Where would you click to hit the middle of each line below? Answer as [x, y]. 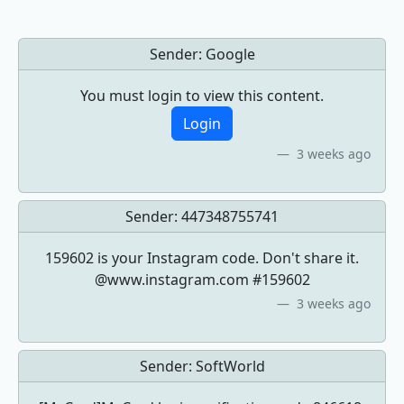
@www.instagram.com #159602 [202, 280]
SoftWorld [230, 366]
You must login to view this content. [202, 96]
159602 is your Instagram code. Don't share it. [202, 258]
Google [230, 54]
